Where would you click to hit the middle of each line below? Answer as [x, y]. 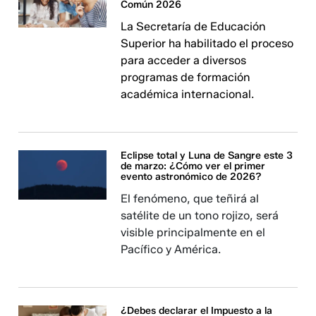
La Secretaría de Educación [194, 26]
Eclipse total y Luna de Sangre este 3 [207, 156]
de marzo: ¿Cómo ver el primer [193, 166]
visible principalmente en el [193, 232]
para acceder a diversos [184, 60]
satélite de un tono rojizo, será [200, 215]
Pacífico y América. [171, 249]
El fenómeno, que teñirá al [190, 199]
